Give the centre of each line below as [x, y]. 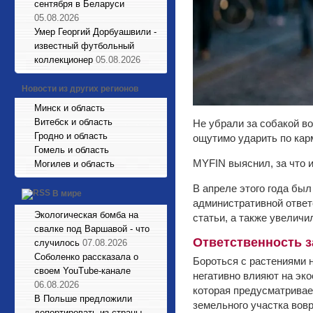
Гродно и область [71, 136]
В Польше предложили [83, 299]
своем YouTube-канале [82, 271]
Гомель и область [72, 150]
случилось [57, 243]
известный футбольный [84, 46]
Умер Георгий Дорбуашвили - [95, 32]
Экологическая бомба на [86, 215]
